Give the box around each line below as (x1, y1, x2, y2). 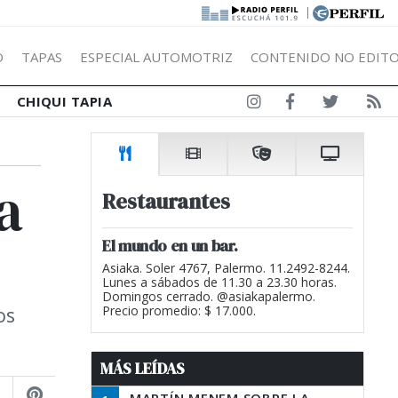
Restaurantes (102, 187, 230, 216)
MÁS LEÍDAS (100, 358, 185, 379)
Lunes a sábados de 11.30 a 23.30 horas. (102, 274, 337, 291)
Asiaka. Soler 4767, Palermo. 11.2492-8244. (102, 259, 350, 276)
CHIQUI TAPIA (16, 92, 113, 110)
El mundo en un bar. (102, 235, 238, 257)
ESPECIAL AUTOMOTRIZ (80, 47, 233, 66)
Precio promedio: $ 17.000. (102, 302, 256, 319)
